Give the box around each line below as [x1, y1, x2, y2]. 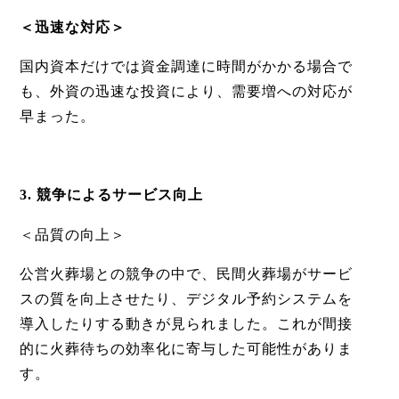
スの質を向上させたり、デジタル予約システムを [19, 291, 353, 307]
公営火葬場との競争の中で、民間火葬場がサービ [19, 266, 353, 282]
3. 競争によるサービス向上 [19, 187, 203, 203]
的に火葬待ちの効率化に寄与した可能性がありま [19, 341, 353, 357]
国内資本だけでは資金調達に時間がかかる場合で [19, 59, 353, 75]
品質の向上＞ [34, 227, 126, 243]
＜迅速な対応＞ [19, 20, 126, 36]
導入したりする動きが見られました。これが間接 [19, 316, 353, 332]
